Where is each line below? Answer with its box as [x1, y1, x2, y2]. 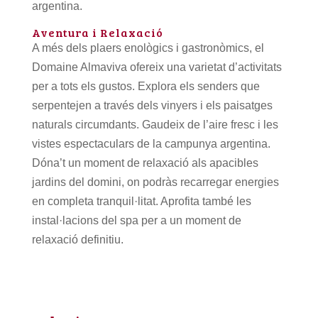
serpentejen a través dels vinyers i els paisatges [31, 99, 273, 111]
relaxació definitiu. [31, 233, 124, 246]
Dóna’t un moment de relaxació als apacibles [31, 156, 258, 169]
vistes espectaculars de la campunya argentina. [31, 137, 270, 150]
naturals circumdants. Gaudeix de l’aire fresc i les [31, 118, 278, 131]
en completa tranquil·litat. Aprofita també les [31, 194, 251, 207]
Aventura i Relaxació [31, 24, 163, 40]
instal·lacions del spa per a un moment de [31, 214, 241, 226]
